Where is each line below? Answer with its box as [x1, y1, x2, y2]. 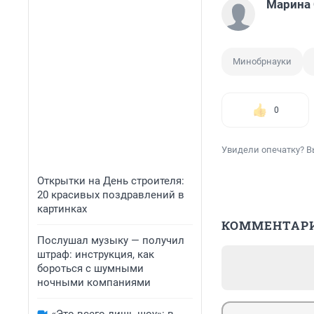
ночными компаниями [37, 276, 151, 289]
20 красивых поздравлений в [37, 189, 184, 201]
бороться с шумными [37, 262, 144, 275]
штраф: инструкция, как [37, 248, 154, 261]
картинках [37, 203, 87, 215]
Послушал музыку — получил [37, 234, 184, 247]
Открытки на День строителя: [37, 175, 184, 187]
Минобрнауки [233, 56, 292, 67]
